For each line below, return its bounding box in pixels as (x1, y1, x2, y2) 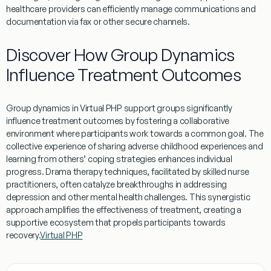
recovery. (6, 229, 41, 240)
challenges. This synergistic (142, 191, 250, 202)
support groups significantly (122, 102, 232, 113)
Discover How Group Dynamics (6, 44, 235, 65)
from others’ (36, 153, 88, 164)
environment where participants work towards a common (6, 128, 228, 139)
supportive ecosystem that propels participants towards (6, 217, 226, 227)
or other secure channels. (91, 16, 190, 27)
